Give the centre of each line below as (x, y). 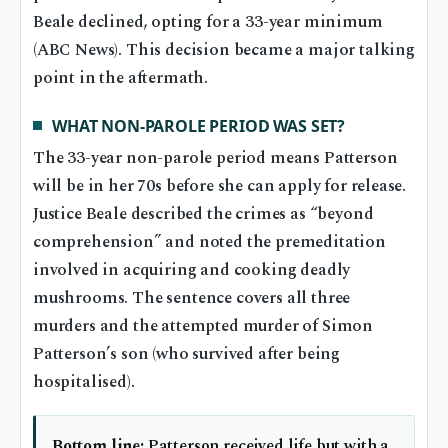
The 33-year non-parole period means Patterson (215, 158)
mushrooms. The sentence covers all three (192, 298)
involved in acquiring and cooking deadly (192, 270)
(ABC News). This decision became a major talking (224, 51)
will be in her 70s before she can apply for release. (220, 186)
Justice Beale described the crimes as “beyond (203, 214)
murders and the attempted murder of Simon (203, 326)
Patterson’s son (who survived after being (187, 354)
